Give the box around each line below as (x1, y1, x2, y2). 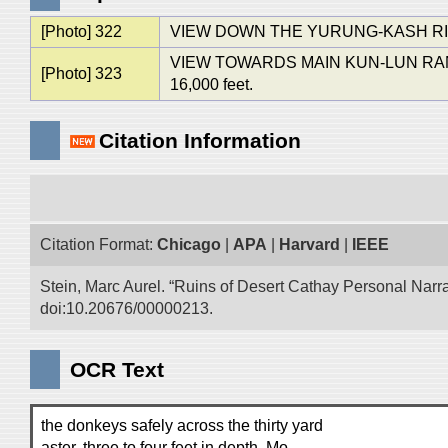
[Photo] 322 (40, 23, 122, 40)
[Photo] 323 (40, 65, 122, 82)
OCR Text (70, 358, 164, 381)
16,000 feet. (169, 76, 253, 93)
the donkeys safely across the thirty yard (41, 417, 323, 434)
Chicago (157, 236, 221, 253)
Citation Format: (40, 236, 157, 253)
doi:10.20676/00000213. (40, 300, 213, 317)
